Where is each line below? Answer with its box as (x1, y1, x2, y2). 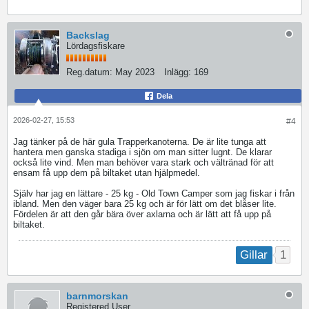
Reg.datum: (66, 67, 112, 78)
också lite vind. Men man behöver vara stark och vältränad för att (13, 157, 274, 168)
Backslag (66, 30, 110, 41)
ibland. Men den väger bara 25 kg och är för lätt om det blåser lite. (13, 199, 277, 210)
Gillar (240, 248, 268, 262)
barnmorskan (66, 290, 128, 301)
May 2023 (115, 67, 154, 78)
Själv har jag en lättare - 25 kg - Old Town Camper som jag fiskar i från (13, 188, 295, 199)
